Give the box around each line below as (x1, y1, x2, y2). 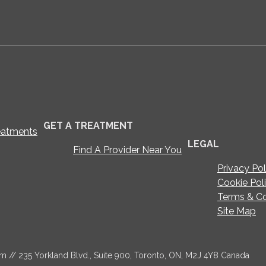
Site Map (217, 205, 256, 217)
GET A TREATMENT (43, 119, 133, 131)
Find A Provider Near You (73, 144, 182, 156)
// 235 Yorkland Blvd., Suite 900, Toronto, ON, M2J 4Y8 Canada (7, 250, 249, 260)
